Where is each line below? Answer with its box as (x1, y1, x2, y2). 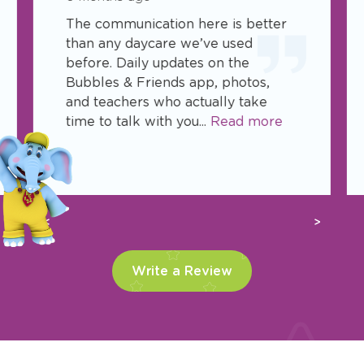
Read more (210, 113, 283, 129)
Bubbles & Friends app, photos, (65, 74, 270, 90)
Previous (45, 220, 97, 235)
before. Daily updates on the (65, 54, 249, 71)
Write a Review (132, 262, 232, 279)
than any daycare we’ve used (65, 35, 253, 51)
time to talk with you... (65, 113, 210, 129)
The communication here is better (65, 15, 287, 32)
